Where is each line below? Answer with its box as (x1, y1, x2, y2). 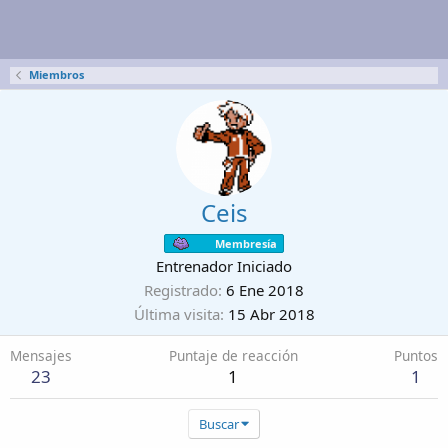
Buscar (198, 415, 239, 433)
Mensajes (10, 346, 72, 365)
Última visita (133, 304, 220, 324)
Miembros (28, 67, 84, 82)
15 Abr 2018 (227, 304, 315, 324)
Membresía (215, 236, 277, 251)
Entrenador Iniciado (156, 256, 292, 276)
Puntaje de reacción (168, 346, 298, 365)
